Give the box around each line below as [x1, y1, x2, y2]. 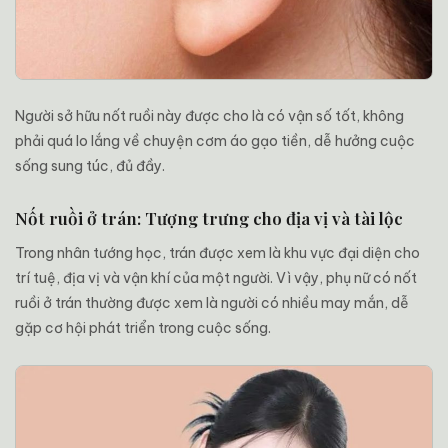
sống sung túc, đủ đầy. [15, 156, 165, 175]
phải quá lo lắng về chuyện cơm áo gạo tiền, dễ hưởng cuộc [15, 131, 415, 150]
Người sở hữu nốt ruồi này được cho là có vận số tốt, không [15, 106, 404, 125]
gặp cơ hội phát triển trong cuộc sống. [15, 318, 271, 337]
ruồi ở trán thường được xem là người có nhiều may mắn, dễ [15, 293, 409, 312]
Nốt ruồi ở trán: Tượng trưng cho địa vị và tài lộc [15, 206, 403, 229]
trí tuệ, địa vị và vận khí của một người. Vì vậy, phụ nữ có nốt [15, 268, 417, 287]
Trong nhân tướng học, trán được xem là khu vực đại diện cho [15, 243, 420, 262]
